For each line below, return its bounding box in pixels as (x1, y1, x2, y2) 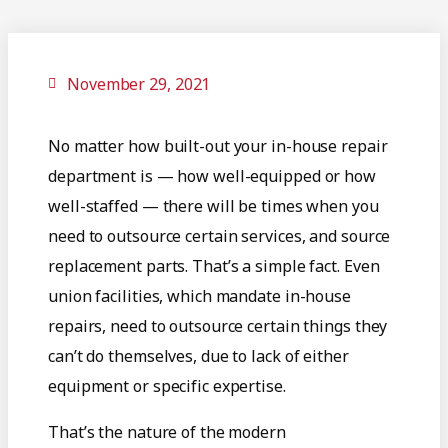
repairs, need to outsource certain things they (48, 315, 388, 338)
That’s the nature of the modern (48, 421, 286, 444)
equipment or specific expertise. (48, 375, 286, 398)
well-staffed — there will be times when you (48, 195, 379, 218)
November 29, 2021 (67, 73, 211, 96)
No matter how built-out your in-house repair (48, 135, 388, 158)
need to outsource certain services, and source (48, 225, 391, 248)
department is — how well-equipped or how (48, 165, 376, 188)
